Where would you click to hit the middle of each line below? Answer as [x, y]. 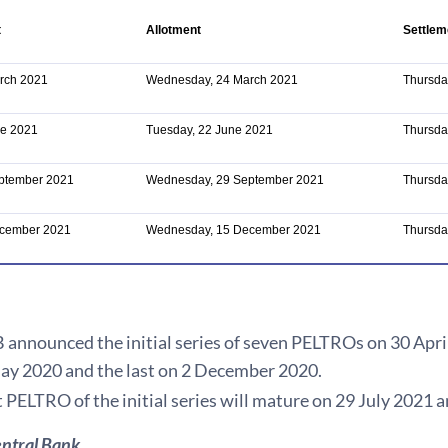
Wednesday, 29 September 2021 [235, 180]
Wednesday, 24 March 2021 [222, 80]
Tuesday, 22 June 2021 [209, 130]
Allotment [173, 30]
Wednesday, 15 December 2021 [233, 230]
